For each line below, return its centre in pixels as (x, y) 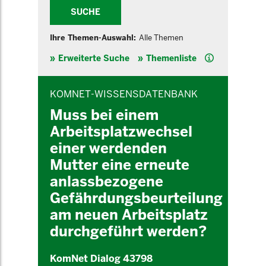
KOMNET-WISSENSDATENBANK (124, 94)
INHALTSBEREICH (65, 79)
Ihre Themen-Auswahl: (93, 38)
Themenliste (171, 58)
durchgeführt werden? (128, 231)
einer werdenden (108, 148)
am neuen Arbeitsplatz (129, 215)
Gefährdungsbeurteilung (136, 198)
